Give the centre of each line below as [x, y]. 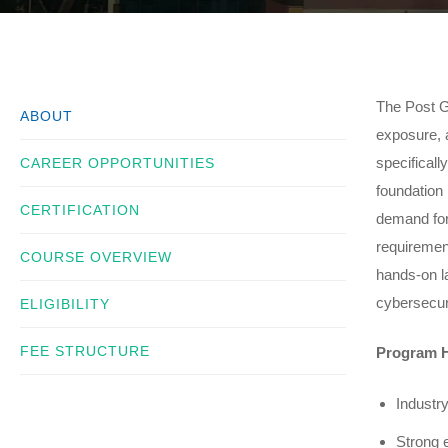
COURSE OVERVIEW [96, 256]
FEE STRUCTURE [85, 350]
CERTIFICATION [80, 209]
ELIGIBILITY [65, 303]
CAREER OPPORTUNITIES [117, 162]
